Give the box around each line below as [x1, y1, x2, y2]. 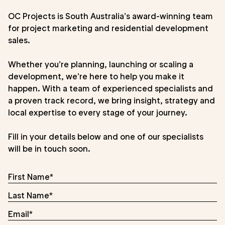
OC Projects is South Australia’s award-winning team [8, 11, 213, 21]
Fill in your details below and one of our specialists [8, 131, 203, 142]
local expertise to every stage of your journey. [8, 107, 187, 118]
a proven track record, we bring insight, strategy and [8, 95, 215, 105]
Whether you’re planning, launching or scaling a [8, 59, 193, 69]
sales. [8, 35, 30, 45]
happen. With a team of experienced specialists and [8, 83, 213, 93]
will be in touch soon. [8, 143, 90, 154]
